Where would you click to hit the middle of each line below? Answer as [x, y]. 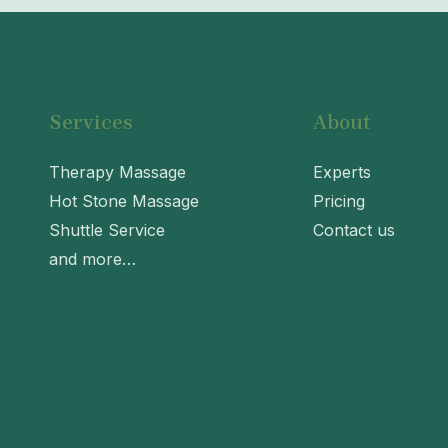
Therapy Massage [117, 171]
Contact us [354, 229]
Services [90, 122]
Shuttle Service [106, 229]
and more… [92, 258]
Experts [342, 171]
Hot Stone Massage [123, 200]
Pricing [339, 200]
